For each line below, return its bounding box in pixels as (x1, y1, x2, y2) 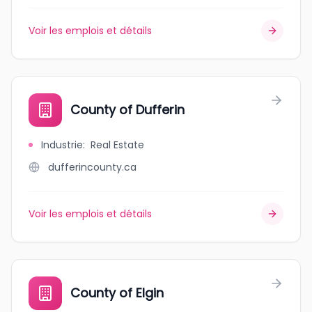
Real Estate (91, 138, 144, 152)
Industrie (41, 138, 83, 152)
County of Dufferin (70, 101, 185, 118)
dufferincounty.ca (48, 160, 136, 174)
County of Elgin (70, 284, 164, 302)
